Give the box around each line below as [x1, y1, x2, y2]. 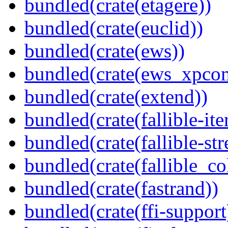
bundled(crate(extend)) [24, 85, 208, 108]
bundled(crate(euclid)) [24, 17, 203, 39]
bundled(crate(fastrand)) [24, 177, 218, 199]
